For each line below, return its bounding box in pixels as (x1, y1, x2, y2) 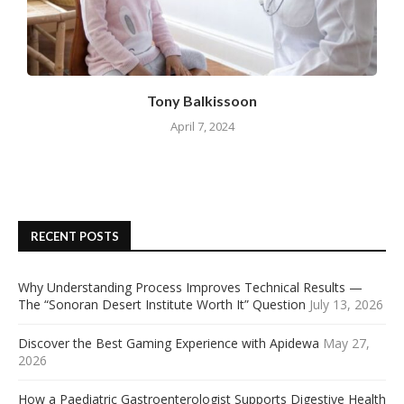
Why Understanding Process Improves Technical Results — (18, 279, 363, 297)
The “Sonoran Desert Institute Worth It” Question (18, 296, 306, 314)
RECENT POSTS (31, 229, 119, 244)
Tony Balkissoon (147, 92, 257, 110)
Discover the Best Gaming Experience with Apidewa (18, 335, 319, 353)
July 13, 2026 (309, 296, 383, 314)
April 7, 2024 (170, 118, 234, 135)
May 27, (323, 335, 370, 353)
